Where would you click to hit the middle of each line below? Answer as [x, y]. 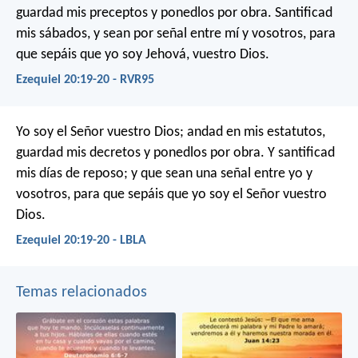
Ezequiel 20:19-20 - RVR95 [85, 80]
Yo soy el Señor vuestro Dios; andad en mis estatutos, [171, 132]
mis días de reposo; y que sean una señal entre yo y [164, 173]
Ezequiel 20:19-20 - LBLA [81, 240]
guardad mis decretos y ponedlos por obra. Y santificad [175, 153]
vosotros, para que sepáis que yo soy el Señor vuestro [171, 194]
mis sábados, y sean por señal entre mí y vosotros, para [176, 34]
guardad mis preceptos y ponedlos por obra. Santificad [174, 14]
